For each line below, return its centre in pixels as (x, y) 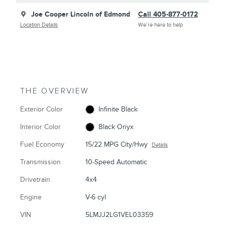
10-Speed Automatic (117, 162)
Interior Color (40, 127)
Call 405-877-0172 (168, 14)
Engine (31, 197)
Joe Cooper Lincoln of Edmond (81, 14)
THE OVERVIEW (55, 91)
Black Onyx (116, 127)
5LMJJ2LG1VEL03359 (120, 214)
